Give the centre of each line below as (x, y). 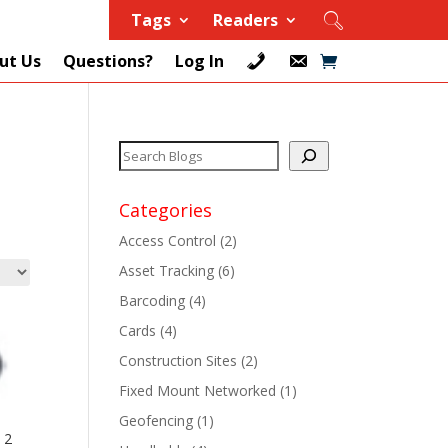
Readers (246, 20)
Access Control (168, 240)
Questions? (108, 61)
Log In (200, 61)
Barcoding (152, 300)
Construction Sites (178, 360)
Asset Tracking (167, 270)
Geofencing (156, 420)
